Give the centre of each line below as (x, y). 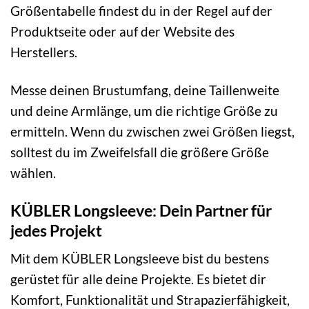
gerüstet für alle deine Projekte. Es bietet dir (138, 279)
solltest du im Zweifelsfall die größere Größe (140, 152)
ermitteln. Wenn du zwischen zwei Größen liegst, (152, 131)
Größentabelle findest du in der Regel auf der (141, 10)
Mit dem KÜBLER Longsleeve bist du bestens (140, 259)
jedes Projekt (56, 230)
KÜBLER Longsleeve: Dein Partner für (141, 210)
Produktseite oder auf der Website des (122, 31)
